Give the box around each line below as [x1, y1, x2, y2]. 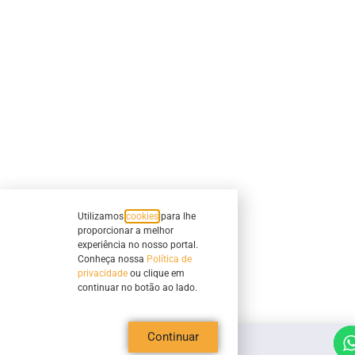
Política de [147, 253, 192, 265]
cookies [126, 210, 158, 222]
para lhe [158, 210, 196, 222]
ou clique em [128, 267, 185, 279]
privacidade [78, 267, 128, 279]
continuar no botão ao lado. [78, 281, 197, 293]
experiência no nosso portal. [78, 239, 198, 250]
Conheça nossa [78, 253, 147, 265]
